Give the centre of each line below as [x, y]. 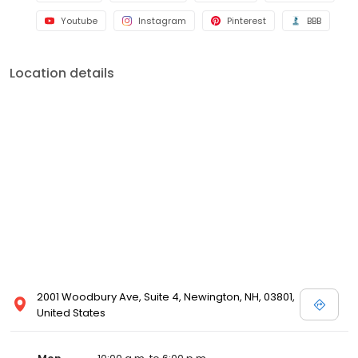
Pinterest [247, 20]
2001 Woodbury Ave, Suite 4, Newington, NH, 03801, [166, 296]
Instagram [162, 20]
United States [71, 312]
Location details [62, 73]
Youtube [79, 20]
